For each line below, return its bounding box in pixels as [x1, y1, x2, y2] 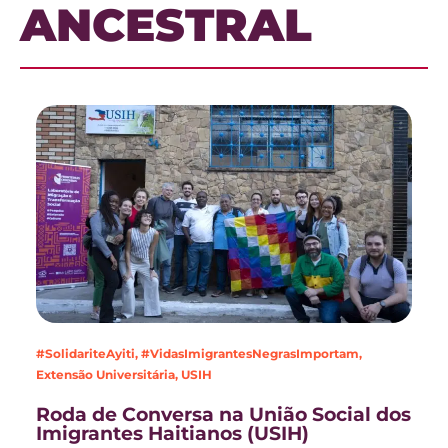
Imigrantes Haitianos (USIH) [36, 422, 310, 446]
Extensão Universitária [36, 367, 176, 383]
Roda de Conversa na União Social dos [36, 403, 412, 427]
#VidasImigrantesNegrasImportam [141, 346, 360, 362]
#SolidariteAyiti [36, 346, 136, 362]
